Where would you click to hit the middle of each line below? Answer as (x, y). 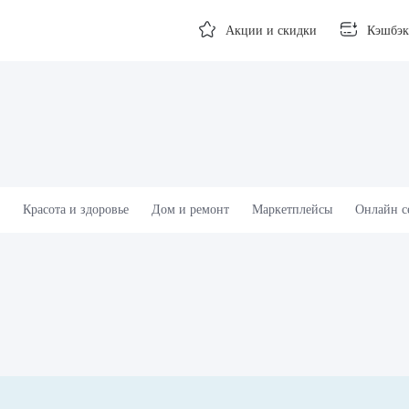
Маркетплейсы (292, 210)
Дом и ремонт (190, 210)
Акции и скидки (271, 30)
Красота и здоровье (76, 210)
